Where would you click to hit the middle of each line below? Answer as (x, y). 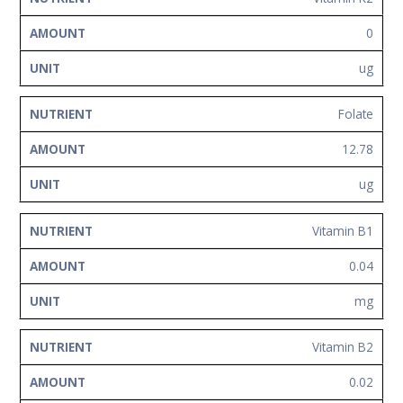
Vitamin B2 (343, 347)
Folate (356, 114)
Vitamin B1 (343, 230)
